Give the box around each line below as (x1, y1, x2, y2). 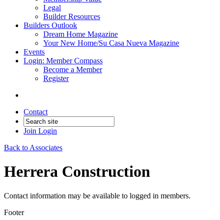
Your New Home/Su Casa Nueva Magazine (43, 39, 179, 47)
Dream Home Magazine (43, 30, 118, 38)
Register (43, 74, 69, 82)
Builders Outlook (24, 21, 77, 29)
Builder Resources (43, 12, 100, 21)
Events (24, 48, 45, 56)
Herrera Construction (4, 163, 150, 181)
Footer (4, 208, 24, 217)
